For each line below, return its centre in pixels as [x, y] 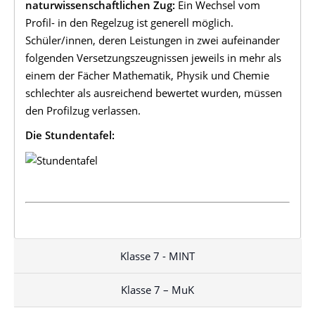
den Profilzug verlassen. [83, 110]
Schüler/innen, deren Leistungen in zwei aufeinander [153, 40]
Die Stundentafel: [70, 135]
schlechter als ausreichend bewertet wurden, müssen [154, 92]
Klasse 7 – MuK [157, 290]
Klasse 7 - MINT [157, 256]
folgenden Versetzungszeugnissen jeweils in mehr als [153, 57]
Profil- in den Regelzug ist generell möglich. [129, 22]
